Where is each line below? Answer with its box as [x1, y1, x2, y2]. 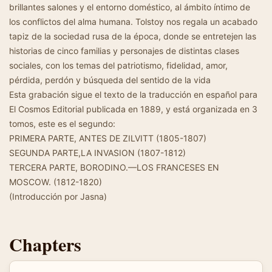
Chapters [9, 231, 81, 257]
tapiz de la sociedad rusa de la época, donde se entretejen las [9, 31, 256, 41]
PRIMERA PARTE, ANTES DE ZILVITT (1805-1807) [9, 133, 206, 143]
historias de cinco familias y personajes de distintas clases [9, 46, 239, 56]
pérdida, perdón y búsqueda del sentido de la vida [9, 75, 211, 85]
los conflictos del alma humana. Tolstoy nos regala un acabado [9, 16, 257, 27]
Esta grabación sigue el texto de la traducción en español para [9, 89, 257, 100]
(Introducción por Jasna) [9, 191, 107, 202]
